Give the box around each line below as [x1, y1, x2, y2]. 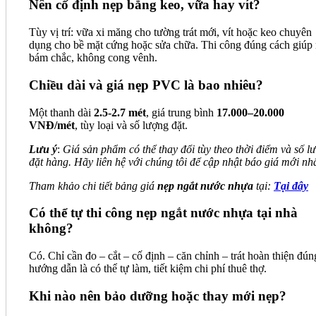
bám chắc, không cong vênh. [29, 51, 157, 64]
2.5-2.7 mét [94, 106, 146, 119]
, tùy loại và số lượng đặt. [75, 119, 188, 131]
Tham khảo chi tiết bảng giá [29, 179, 157, 192]
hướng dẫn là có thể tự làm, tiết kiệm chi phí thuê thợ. [29, 262, 267, 275]
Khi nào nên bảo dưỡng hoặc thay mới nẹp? [29, 288, 286, 303]
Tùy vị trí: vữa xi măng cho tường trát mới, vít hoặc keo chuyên [29, 26, 312, 39]
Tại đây [274, 179, 308, 192]
